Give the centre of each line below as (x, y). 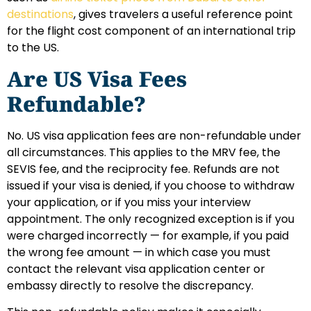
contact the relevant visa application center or (136, 269)
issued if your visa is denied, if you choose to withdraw (151, 185)
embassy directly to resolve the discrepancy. (130, 285)
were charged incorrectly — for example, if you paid (148, 235)
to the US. (33, 48)
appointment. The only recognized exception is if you (151, 219)
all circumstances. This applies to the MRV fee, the (144, 152)
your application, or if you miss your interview (129, 202)
